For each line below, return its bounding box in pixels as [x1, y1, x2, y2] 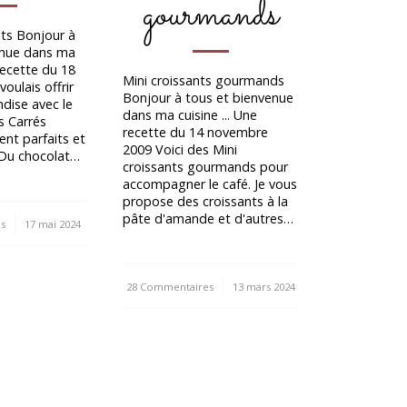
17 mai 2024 [24, 217, 81, 232]
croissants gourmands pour [123, 158, 289, 176]
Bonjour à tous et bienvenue [123, 89, 294, 107]
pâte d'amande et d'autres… [123, 210, 294, 228]
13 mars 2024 [232, 280, 295, 294]
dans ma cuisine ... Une [123, 106, 258, 124]
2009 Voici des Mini [123, 141, 238, 159]
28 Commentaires [125, 280, 213, 294]
